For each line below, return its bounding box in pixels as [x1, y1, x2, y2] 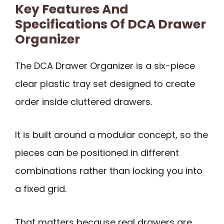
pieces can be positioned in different [15, 146, 179, 159]
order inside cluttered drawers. [15, 95, 152, 108]
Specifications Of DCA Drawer [15, 15, 206, 33]
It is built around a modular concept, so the [15, 128, 208, 141]
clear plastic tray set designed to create [15, 77, 195, 90]
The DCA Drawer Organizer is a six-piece [15, 59, 195, 72]
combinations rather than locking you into [15, 164, 202, 177]
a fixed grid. [15, 182, 66, 195]
